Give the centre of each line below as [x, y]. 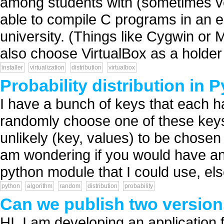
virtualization [47, 67]
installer [12, 67]
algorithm [40, 186]
